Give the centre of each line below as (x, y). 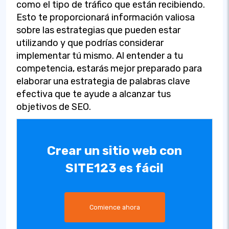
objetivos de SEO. (54, 107)
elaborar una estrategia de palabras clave (103, 81)
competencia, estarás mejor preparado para (109, 68)
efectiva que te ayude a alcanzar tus (94, 94)
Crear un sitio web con (114, 151)
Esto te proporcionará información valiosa (106, 17)
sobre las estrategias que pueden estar (98, 30)
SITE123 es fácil (114, 168)
